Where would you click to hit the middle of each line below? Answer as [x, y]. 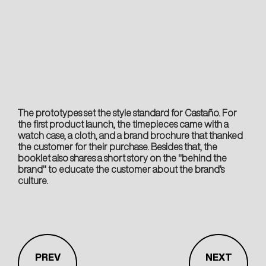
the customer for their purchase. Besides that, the [118, 146]
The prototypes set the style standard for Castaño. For [127, 113]
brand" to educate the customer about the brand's [121, 169]
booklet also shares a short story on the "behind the [122, 158]
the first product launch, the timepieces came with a [123, 124]
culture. [33, 180]
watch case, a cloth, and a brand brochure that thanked [130, 135]
